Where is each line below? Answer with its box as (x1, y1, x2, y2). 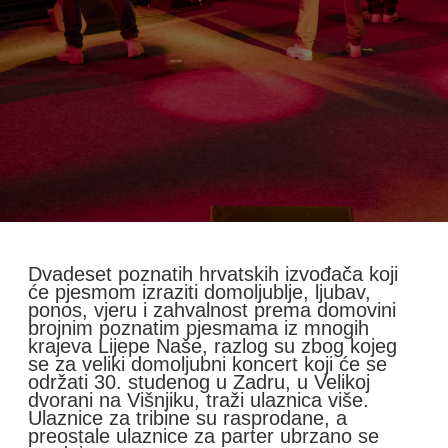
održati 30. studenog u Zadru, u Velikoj (28, 371, 370, 394)
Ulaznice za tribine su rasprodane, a (28, 407, 347, 430)
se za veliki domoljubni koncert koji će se (28, 353, 387, 376)
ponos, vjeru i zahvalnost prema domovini (28, 299, 396, 322)
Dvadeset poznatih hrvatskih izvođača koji (28, 263, 398, 286)
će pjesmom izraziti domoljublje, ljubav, (28, 281, 371, 304)
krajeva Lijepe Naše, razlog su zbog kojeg (28, 335, 397, 358)
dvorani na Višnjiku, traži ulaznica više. (28, 389, 369, 412)
